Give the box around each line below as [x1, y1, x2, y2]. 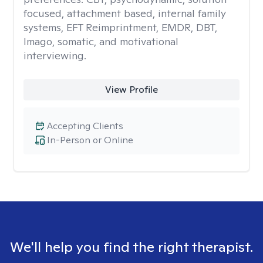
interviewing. [23, 49, 86, 62]
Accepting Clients [47, 120, 123, 132]
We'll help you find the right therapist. [10, 238, 253, 256]
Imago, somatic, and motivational [23, 35, 178, 48]
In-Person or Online [47, 134, 133, 146]
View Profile [104, 83, 158, 96]
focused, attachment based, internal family [23, 6, 226, 20]
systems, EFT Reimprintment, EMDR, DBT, [23, 21, 217, 34]
